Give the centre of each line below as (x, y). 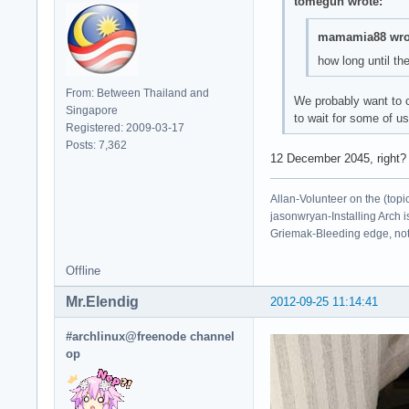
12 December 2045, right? (338, 158)
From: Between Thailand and (137, 93)
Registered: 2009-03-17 (125, 128)
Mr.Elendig (102, 302)
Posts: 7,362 (96, 145)
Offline (83, 271)
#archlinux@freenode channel (150, 337)
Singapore (92, 110)
